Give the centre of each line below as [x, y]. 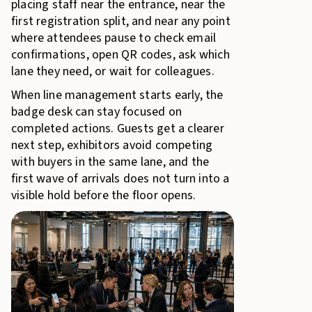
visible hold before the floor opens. [104, 195]
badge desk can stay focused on [96, 112]
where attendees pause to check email [114, 38]
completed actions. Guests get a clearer [118, 128]
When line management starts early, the [117, 95]
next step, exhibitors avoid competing [112, 145]
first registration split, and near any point [121, 21]
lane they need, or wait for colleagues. [113, 71]
